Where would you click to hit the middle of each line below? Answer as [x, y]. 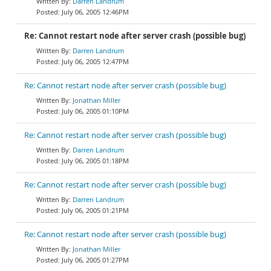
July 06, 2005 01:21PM [95, 210]
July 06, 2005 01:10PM [95, 111]
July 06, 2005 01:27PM [95, 260]
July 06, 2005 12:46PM [95, 12]
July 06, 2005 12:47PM [95, 61]
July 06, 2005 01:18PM [95, 161]
